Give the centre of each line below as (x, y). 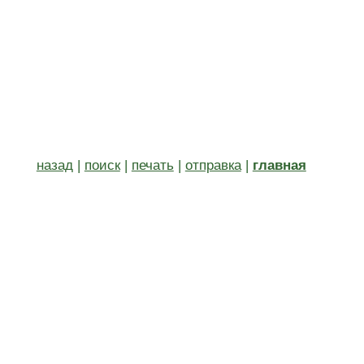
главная (279, 165)
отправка (213, 165)
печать (152, 165)
